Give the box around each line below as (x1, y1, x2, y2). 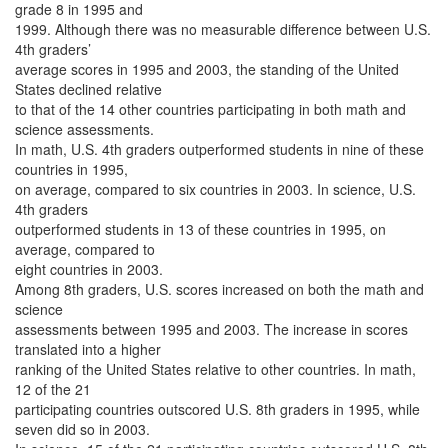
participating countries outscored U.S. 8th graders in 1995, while (15, 399, 420, 419)
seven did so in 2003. (15, 419, 150, 439)
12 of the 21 (15, 379, 91, 399)
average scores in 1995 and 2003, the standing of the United (15, 59, 399, 79)
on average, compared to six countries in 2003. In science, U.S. (15, 179, 416, 199)
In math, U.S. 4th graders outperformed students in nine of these (15, 139, 424, 159)
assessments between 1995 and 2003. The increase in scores (15, 319, 408, 339)
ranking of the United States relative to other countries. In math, (15, 359, 416, 379)
